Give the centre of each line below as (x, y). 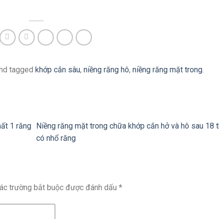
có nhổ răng (57, 138)
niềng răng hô (106, 70)
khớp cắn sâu (58, 70)
